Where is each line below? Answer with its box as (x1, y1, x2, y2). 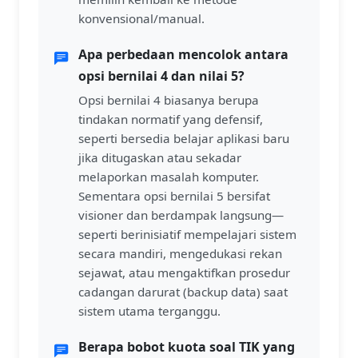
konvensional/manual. (78, 10, 205, 26)
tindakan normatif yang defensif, (78, 111, 263, 127)
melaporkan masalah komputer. (78, 169, 259, 185)
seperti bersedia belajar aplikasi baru (78, 130, 289, 146)
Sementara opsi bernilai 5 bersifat (78, 188, 270, 204)
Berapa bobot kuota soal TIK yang (78, 338, 295, 356)
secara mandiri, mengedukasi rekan (78, 245, 282, 261)
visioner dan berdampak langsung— (78, 207, 284, 223)
